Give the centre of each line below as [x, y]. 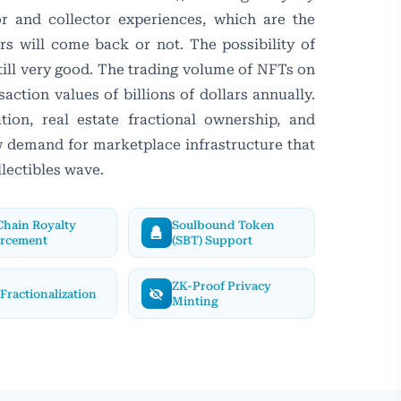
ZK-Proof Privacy [221, 286]
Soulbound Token [223, 225]
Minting [195, 301]
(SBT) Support [212, 240]
